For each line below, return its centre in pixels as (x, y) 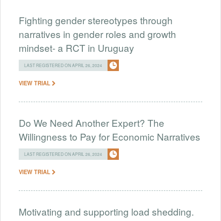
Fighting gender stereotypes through (96, 20)
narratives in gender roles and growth (97, 34)
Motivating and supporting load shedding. (106, 211)
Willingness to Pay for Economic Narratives (110, 136)
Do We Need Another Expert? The (92, 122)
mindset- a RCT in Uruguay (76, 47)
